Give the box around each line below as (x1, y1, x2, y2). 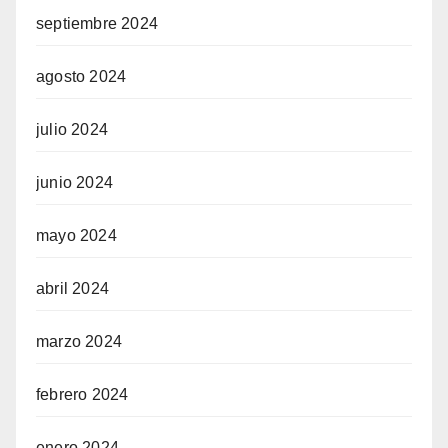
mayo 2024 (36, 227, 117, 245)
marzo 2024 (36, 333, 122, 351)
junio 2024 (36, 174, 113, 192)
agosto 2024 (36, 68, 127, 86)
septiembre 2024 (36, 15, 158, 33)
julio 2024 (36, 121, 108, 139)
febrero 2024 (36, 386, 129, 404)
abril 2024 (36, 280, 109, 298)
